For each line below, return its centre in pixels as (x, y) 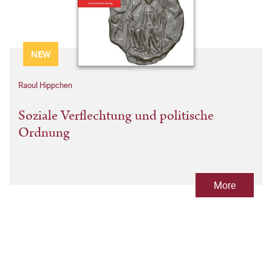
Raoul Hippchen (45, 85)
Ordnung (44, 133)
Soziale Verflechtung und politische (116, 116)
